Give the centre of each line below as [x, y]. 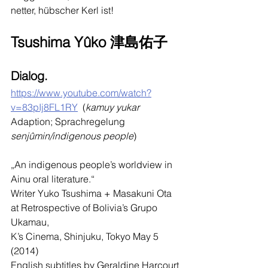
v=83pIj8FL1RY [44, 107]
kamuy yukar [112, 107]
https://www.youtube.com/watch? [81, 93]
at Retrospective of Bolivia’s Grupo [85, 208]
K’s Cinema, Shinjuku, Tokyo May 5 [86, 236]
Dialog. [29, 76]
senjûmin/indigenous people [72, 136]
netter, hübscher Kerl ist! [62, 10]
